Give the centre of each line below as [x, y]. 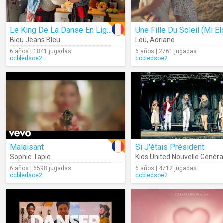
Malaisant [27, 147]
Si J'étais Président [170, 147]
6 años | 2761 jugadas [166, 51]
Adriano [162, 40]
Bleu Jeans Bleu [35, 40]
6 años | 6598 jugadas [41, 168]
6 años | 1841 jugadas [41, 51]
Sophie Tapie [30, 157]
